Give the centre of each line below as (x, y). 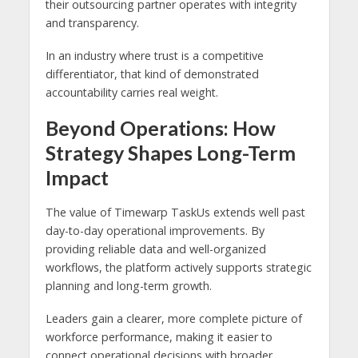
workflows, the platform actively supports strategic (178, 268)
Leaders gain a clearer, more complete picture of (173, 319)
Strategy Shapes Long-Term (170, 153)
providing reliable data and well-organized (155, 249)
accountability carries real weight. (131, 93)
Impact (77, 178)
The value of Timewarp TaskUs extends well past (175, 213)
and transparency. (92, 23)
